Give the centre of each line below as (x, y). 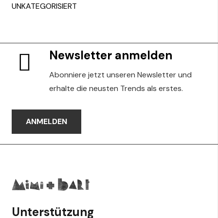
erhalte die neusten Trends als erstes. (116, 88)
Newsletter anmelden (111, 55)
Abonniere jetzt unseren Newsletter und (121, 74)
